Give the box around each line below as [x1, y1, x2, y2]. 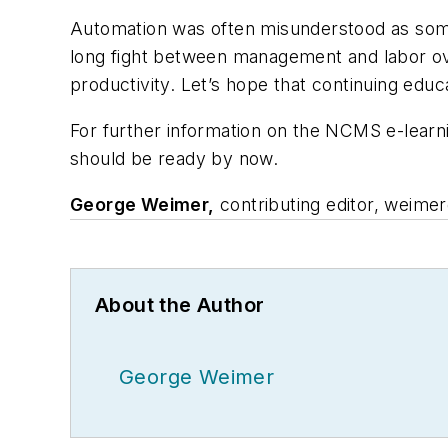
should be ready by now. [70, 147, 279, 169]
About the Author [95, 292, 265, 317]
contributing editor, [214, 193, 385, 215]
